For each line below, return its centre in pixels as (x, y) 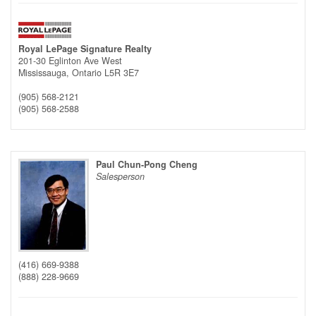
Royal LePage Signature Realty (85, 49)
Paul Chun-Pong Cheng (147, 165)
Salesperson (120, 177)
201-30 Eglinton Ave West (70, 61)
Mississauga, (45, 73)
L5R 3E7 (122, 73)
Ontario (87, 73)
